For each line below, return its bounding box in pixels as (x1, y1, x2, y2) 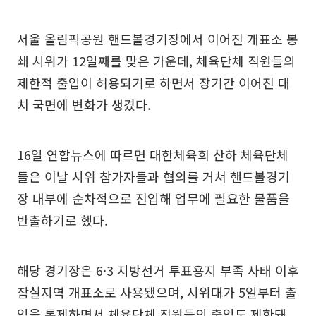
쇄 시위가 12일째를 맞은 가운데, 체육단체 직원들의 (17, 51, 296, 71)
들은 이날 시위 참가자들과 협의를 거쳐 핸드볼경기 (17, 167, 290, 186)
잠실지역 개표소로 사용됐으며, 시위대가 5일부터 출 (17, 283, 297, 302)
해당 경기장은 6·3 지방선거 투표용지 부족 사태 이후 (17, 261, 299, 280)
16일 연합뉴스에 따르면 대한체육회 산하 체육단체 (17, 145, 288, 164)
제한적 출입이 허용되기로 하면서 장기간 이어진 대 (17, 73, 290, 92)
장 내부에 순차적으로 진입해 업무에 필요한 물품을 (17, 189, 290, 208)
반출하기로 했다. (17, 211, 108, 230)
